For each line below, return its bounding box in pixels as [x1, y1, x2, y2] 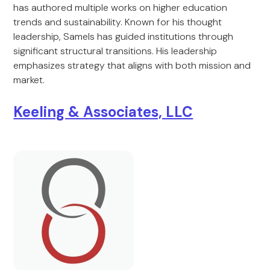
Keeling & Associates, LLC [13, 102, 193, 121]
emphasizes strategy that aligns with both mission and [13, 59, 251, 72]
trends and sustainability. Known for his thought [13, 16, 222, 28]
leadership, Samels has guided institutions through [13, 30, 234, 43]
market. [13, 74, 45, 86]
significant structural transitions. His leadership [13, 45, 218, 57]
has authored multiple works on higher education [13, 1, 228, 14]
